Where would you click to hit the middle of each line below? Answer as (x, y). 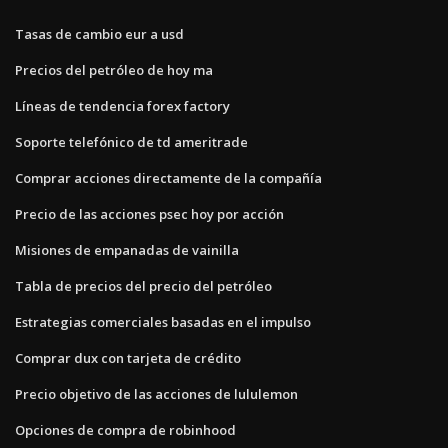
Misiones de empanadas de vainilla (127, 249)
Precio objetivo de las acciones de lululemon (156, 393)
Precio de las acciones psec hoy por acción (149, 213)
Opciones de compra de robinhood (125, 429)
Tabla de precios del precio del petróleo (143, 285)
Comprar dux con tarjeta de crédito (128, 357)
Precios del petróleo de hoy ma (114, 69)
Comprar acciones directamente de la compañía (168, 177)
